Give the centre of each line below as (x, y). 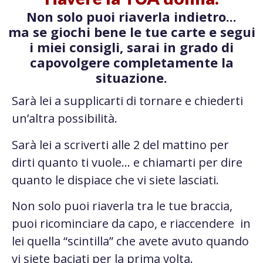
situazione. (131, 78)
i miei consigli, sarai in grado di (131, 47)
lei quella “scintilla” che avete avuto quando (130, 241)
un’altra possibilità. (65, 119)
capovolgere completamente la (131, 63)
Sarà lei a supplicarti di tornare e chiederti (127, 101)
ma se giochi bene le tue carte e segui (131, 32)
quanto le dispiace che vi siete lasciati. (115, 180)
